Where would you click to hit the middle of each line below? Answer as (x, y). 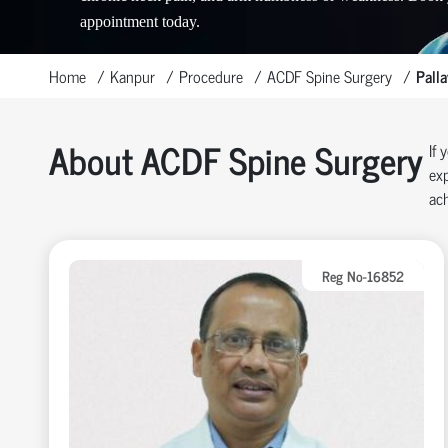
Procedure (210, 76)
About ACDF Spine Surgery (235, 159)
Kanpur (132, 76)
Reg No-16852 (363, 275)
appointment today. (140, 21)
